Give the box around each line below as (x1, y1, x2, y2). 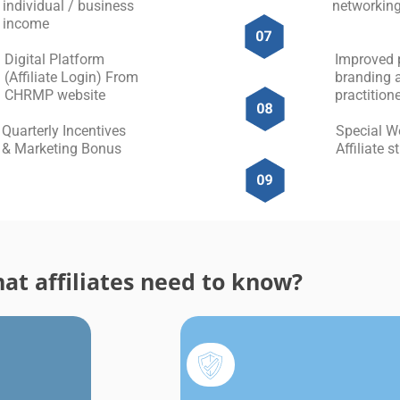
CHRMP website (4, 87, 106, 104)
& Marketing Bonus (2, 140, 122, 158)
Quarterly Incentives (2, 122, 127, 140)
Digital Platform (4, 51, 105, 69)
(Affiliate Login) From (4, 69, 139, 87)
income (3, 15, 50, 33)
